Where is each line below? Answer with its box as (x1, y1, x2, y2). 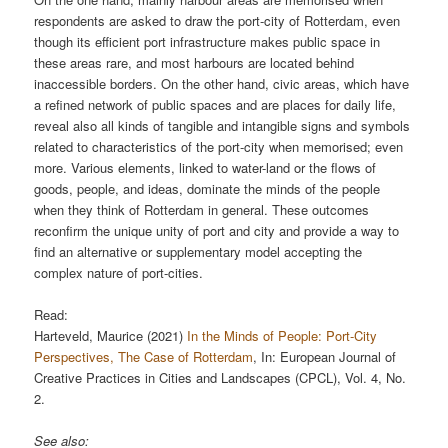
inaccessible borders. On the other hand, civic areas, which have (34, 73, 410, 93)
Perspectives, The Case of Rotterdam (34, 347, 254, 366)
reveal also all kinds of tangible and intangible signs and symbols (34, 115, 411, 135)
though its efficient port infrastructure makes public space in (34, 31, 381, 51)
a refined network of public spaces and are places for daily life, (34, 94, 397, 114)
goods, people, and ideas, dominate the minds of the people (34, 178, 381, 198)
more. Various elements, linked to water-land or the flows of (34, 157, 377, 177)
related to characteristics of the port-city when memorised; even (34, 136, 404, 156)
